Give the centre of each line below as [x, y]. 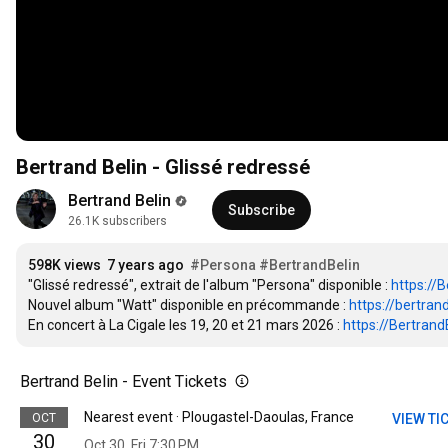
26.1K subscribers [117, 221]
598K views [64, 265]
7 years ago [145, 265]
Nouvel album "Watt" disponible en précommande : [188, 305]
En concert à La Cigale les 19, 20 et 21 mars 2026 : [185, 325]
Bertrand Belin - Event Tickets [123, 382]
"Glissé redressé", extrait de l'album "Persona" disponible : [209, 285]
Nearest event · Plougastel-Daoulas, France [219, 417]
